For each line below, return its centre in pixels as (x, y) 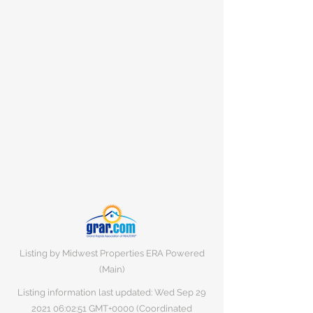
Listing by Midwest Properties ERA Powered (112, 253)
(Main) (112, 269)
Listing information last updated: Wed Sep (107, 292)
